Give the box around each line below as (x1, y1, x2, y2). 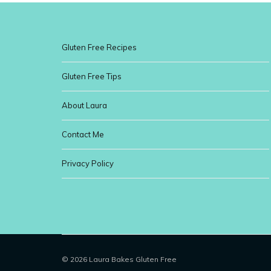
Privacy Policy (62, 158, 114, 169)
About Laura (62, 100, 107, 111)
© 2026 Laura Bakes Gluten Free (62, 255, 177, 264)
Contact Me (62, 129, 104, 140)
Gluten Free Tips (62, 71, 122, 82)
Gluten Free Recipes (62, 42, 137, 53)
